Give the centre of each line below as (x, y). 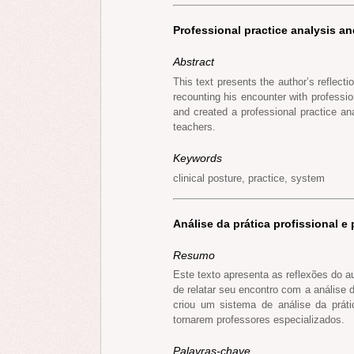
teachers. (194, 127)
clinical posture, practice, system (249, 178)
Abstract (194, 62)
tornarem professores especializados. (259, 320)
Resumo (194, 255)
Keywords (198, 158)
